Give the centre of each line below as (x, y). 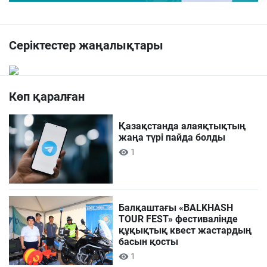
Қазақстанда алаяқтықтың (182, 126)
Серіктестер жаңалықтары (86, 46)
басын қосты (149, 242)
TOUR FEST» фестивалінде (178, 219)
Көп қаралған (47, 97)
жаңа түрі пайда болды (172, 138)
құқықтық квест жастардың (185, 231)
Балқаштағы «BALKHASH (176, 208)
